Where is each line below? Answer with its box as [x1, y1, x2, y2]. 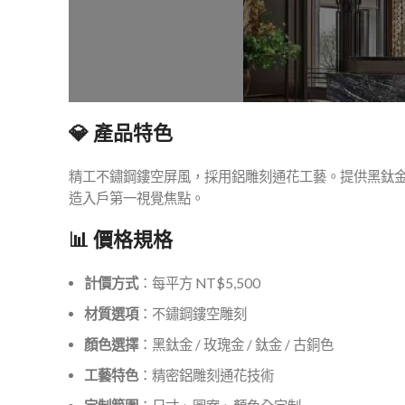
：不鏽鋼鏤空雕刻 [138, 306, 247, 322]
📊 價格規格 [69, 226, 173, 254]
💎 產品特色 [69, 119, 173, 147]
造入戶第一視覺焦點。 [69, 190, 204, 206]
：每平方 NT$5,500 [138, 275, 260, 291]
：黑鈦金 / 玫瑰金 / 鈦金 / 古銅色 [138, 336, 334, 353]
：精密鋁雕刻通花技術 [138, 367, 274, 383]
